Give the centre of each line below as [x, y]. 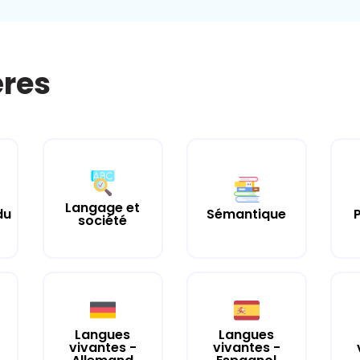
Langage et [103, 207]
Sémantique [247, 214]
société [103, 220]
